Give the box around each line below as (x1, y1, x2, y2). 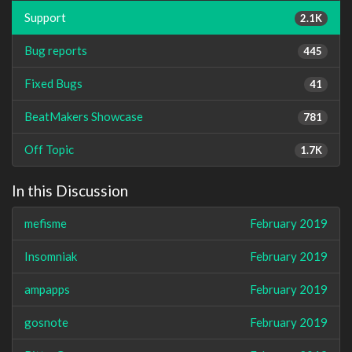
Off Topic (24, 141, 74, 156)
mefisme (24, 216, 67, 231)
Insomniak (24, 249, 77, 264)
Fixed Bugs (24, 75, 82, 90)
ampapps (24, 282, 70, 297)
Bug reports (24, 42, 87, 57)
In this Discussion (12, 181, 128, 200)
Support (24, 9, 66, 24)
